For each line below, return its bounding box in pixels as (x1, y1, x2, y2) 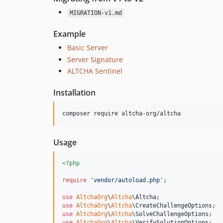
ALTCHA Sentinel (67, 66, 122, 76)
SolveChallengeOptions (135, 211, 209, 218)
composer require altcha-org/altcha (62, 110, 181, 117)
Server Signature (67, 54, 123, 64)
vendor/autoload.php (94, 177, 160, 184)
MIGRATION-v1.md (69, 9, 122, 16)
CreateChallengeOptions (135, 202, 212, 209)
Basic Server (67, 43, 108, 52)
